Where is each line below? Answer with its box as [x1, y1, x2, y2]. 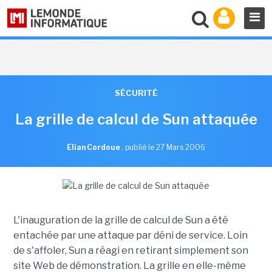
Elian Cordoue [67, 143, 121, 152]
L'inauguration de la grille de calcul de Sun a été [13, 214, 228, 226]
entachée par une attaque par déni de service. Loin [13, 229, 248, 241]
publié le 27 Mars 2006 [125, 143, 205, 152]
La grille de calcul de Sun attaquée [15, 110, 257, 128]
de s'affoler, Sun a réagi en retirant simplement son [13, 245, 248, 256]
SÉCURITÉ [114, 88, 158, 98]
